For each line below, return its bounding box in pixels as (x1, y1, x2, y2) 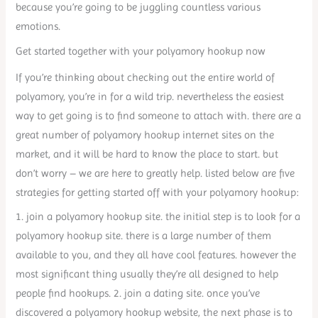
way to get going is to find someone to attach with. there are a (16, 109, 302, 121)
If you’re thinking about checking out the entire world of (16, 71, 275, 83)
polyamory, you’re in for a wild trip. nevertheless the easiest (16, 90, 285, 102)
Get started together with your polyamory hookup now (16, 45, 266, 57)
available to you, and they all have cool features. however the (16, 249, 297, 261)
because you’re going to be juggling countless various (16, 1, 261, 13)
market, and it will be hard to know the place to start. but (16, 148, 279, 160)
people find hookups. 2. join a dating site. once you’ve (16, 287, 261, 300)
